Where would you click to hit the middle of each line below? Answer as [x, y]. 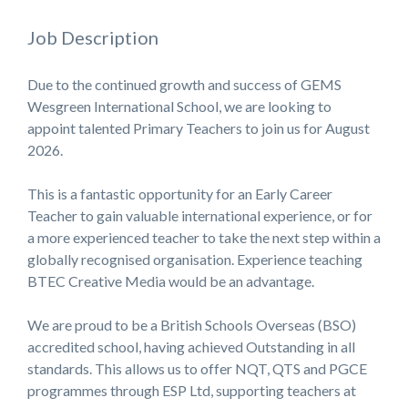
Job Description [93, 38]
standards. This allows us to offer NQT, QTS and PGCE [197, 369]
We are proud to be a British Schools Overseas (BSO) [192, 325]
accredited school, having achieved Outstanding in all [191, 347]
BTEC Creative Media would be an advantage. [171, 281]
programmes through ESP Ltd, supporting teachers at [192, 391]
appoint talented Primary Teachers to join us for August [199, 128]
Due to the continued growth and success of [164, 85]
